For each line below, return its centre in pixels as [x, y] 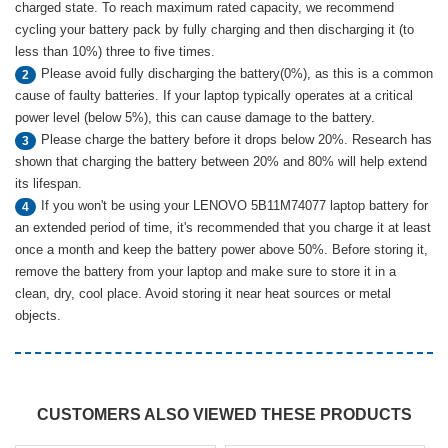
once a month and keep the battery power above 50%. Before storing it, [221, 249]
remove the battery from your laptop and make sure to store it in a [205, 271]
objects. [38, 315]
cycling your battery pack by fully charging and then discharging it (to [214, 29]
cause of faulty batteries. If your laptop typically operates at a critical [214, 95]
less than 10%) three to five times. [115, 51]
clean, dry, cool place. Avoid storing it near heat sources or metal [203, 293]
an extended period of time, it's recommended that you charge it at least [223, 227]
